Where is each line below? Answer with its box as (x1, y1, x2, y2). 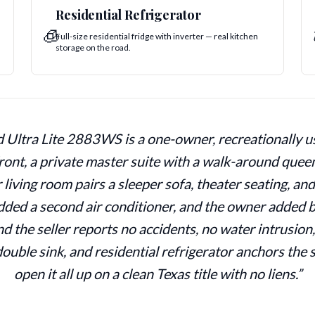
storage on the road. (56, 42, 131, 53)
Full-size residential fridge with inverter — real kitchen (56, 31, 259, 42)
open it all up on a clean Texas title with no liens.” (13, 265, 302, 283)
